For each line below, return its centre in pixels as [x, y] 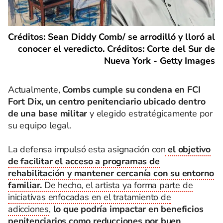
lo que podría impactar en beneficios [128, 209]
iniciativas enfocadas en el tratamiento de [90, 197]
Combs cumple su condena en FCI [131, 90]
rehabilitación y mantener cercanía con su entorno [111, 173]
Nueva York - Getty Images [160, 61]
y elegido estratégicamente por [151, 114]
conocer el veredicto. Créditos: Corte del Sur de [116, 49]
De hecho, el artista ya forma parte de [117, 185]
